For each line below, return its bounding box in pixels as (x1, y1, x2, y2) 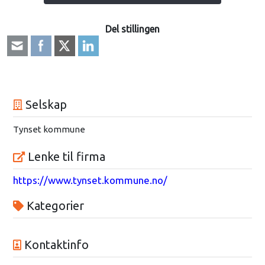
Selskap (22, 97, 67, 111)
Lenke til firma (24, 149, 105, 163)
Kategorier (23, 198, 84, 212)
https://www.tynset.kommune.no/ (12, 174, 167, 186)
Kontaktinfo (21, 237, 89, 251)
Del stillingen (105, 23, 160, 34)
